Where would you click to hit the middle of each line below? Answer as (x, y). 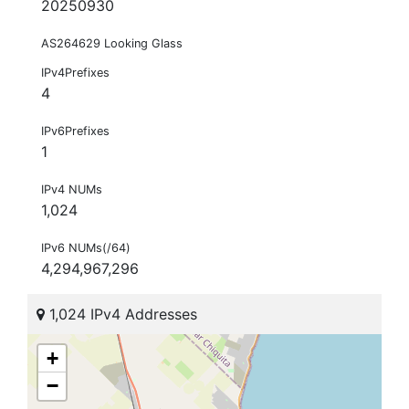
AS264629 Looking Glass (112, 44)
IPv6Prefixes (75, 131)
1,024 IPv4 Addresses (121, 315)
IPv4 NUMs (72, 190)
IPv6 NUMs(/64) (86, 248)
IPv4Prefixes (75, 73)
